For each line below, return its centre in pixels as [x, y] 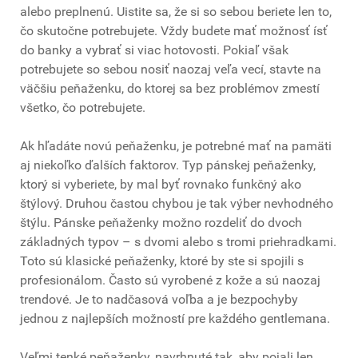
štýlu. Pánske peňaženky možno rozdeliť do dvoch [161, 223]
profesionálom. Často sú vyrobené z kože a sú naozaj [170, 280]
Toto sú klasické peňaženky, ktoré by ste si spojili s [162, 261]
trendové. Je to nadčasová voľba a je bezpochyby [159, 300]
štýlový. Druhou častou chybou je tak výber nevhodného [177, 204]
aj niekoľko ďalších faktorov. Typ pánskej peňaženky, [168, 165]
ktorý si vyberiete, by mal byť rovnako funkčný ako [161, 185]
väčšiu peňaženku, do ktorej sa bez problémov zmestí [170, 89]
